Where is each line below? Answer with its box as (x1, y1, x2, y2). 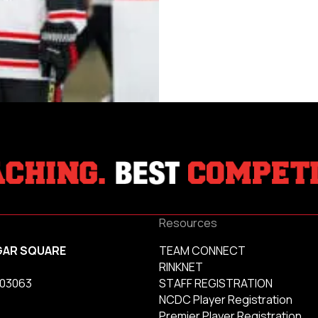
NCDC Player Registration (159, 292, 292, 308)
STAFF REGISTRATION (159, 275, 273, 292)
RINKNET (159, 259, 203, 275)
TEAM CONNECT (159, 243, 246, 259)
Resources (159, 215, 217, 231)
